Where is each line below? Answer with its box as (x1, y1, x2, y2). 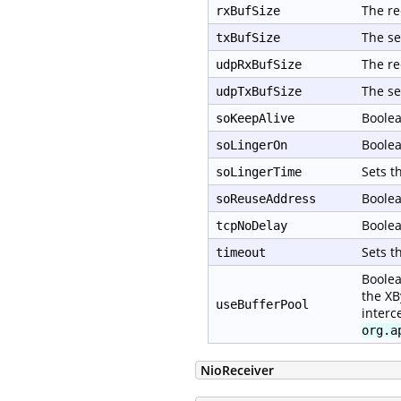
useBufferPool (216, 297, 309, 312)
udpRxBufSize (216, 57, 302, 73)
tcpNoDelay (216, 218, 287, 234)
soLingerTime (216, 165, 302, 180)
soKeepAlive (216, 111, 294, 126)
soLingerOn (216, 138, 287, 153)
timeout (216, 245, 266, 260)
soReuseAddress (216, 192, 316, 207)
